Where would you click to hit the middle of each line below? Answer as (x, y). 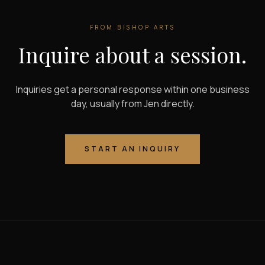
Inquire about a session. (132, 55)
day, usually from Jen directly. (132, 104)
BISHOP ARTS (146, 28)
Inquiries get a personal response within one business (132, 90)
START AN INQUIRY (132, 149)
